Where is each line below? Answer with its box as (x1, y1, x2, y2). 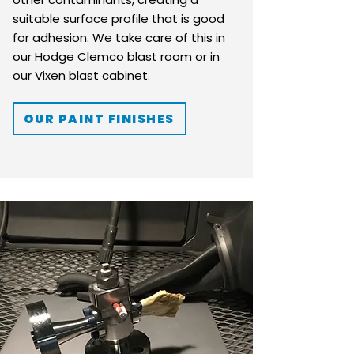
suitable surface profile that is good (13, 10, 224, 27)
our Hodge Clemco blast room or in (13, 48, 220, 65)
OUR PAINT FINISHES (23, 110, 175, 127)
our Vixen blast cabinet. (13, 67, 150, 84)
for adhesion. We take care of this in (13, 29, 225, 46)
